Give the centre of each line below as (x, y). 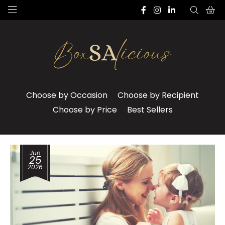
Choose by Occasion (67, 95)
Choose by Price (85, 110)
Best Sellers (150, 110)
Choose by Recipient (158, 95)
